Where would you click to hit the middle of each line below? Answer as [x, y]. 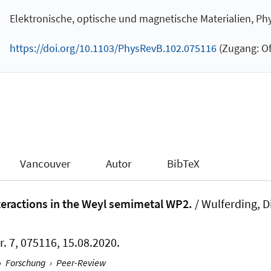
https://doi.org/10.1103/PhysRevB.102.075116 [113, 48]
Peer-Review [81, 263]
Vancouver [46, 163]
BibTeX [183, 163]
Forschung [25, 263]
